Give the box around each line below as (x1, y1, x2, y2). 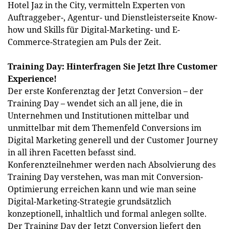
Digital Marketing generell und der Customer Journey (8, 134, 218, 146)
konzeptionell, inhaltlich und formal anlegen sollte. (8, 208, 207, 219)
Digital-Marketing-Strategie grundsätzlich (8, 196, 171, 207)
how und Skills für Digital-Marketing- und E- (8, 24, 180, 35)
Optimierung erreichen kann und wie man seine (8, 184, 196, 195)
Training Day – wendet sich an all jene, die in (8, 98, 182, 109)
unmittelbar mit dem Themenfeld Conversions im (8, 122, 201, 133)
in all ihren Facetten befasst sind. (8, 147, 136, 158)
